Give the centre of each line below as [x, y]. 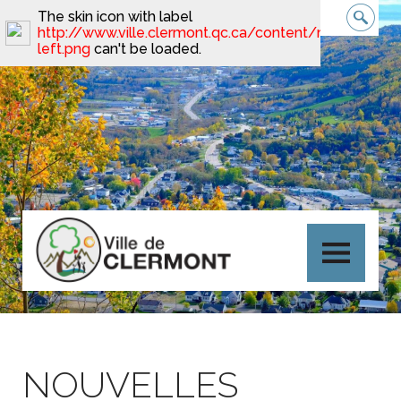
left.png [64, 49]
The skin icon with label [115, 17]
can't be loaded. [146, 49]
